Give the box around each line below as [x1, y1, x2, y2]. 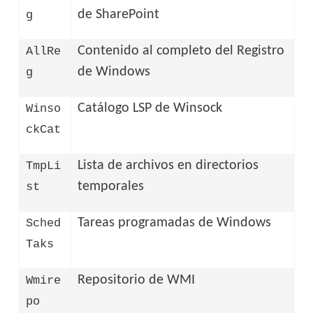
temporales [78, 179, 145, 194]
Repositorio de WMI [78, 272, 196, 287]
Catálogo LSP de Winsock [78, 101, 223, 115]
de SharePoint [78, 7, 160, 22]
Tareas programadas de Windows [78, 215, 272, 230]
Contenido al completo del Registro [78, 43, 285, 58]
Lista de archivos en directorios [78, 158, 259, 173]
